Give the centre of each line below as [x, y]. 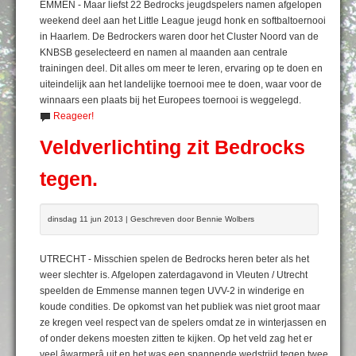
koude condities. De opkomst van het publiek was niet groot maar [180, 306]
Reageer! [74, 116]
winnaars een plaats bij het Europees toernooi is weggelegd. [170, 100]
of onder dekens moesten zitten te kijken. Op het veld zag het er [176, 338]
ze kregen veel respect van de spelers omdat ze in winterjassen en [183, 322]
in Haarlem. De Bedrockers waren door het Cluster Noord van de [179, 36]
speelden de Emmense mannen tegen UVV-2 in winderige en [172, 290]
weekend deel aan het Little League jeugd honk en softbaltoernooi [183, 20]
